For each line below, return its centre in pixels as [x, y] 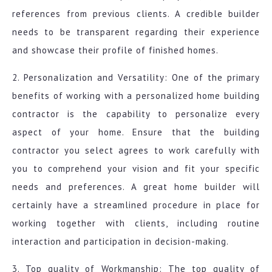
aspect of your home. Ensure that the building [136, 132]
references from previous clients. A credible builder [136, 14]
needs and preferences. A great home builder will [136, 187]
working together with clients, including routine [136, 223]
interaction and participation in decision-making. [121, 242]
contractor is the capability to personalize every [136, 114]
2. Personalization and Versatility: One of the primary [136, 78]
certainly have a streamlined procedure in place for [136, 205]
